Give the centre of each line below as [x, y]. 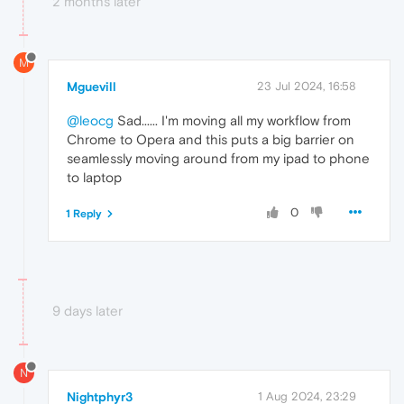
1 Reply [84, 214]
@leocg [90, 121]
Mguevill [92, 87]
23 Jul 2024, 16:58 [307, 87]
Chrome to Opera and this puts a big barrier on [211, 140]
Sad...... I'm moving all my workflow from [232, 121]
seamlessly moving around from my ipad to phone [218, 159]
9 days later [87, 311]
